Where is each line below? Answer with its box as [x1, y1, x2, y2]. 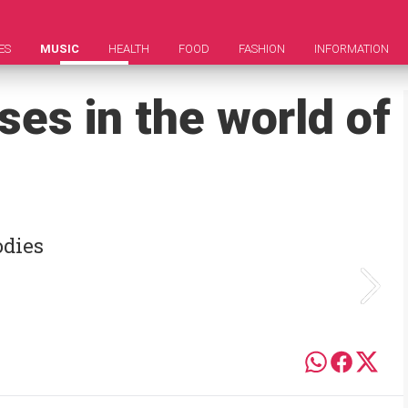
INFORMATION [314, 42, 389, 56]
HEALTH [108, 42, 149, 56]
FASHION [239, 42, 285, 56]
